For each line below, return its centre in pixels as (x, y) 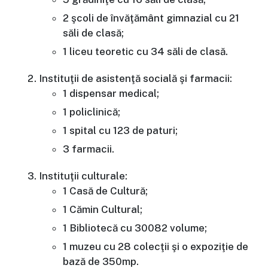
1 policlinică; (92, 112)
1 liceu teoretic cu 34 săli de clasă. (145, 52)
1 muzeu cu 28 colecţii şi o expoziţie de (156, 247)
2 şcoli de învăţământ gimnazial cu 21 (151, 18)
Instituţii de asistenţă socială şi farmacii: (135, 79)
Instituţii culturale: (83, 176)
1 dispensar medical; (111, 94)
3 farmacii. (89, 149)
